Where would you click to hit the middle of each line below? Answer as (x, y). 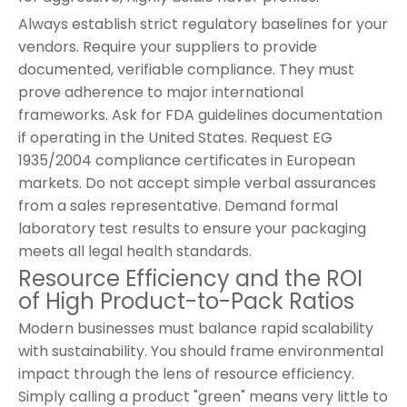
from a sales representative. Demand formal (178, 205)
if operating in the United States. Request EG (175, 137)
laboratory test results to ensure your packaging (192, 228)
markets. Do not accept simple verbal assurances (197, 183)
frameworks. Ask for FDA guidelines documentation (200, 114)
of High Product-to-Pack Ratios (186, 301)
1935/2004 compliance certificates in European (187, 160)
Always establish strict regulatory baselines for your (203, 24)
